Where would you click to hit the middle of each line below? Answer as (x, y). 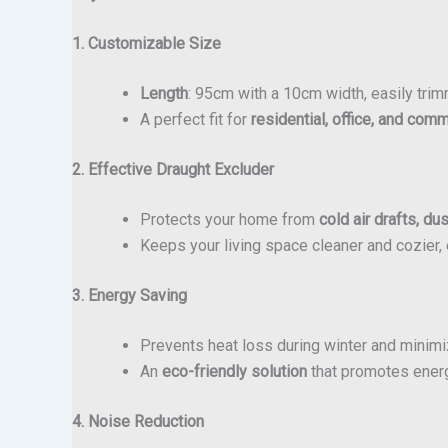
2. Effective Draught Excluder (173, 169)
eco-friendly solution (234, 371)
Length (164, 93)
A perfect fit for (195, 119)
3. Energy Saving (129, 295)
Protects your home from (229, 219)
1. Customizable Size (146, 43)
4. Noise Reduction (138, 421)
